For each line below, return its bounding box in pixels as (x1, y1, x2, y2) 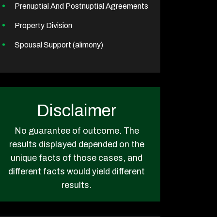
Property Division (15, 21, 72, 30)
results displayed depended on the (9, 139, 144, 149)
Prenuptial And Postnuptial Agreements (15, 1, 148, 10)
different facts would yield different (8, 166, 145, 176)
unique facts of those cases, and (11, 153, 142, 163)
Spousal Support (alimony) (15, 40, 103, 49)
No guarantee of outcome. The (14, 125, 139, 136)
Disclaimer (36, 101, 117, 120)
